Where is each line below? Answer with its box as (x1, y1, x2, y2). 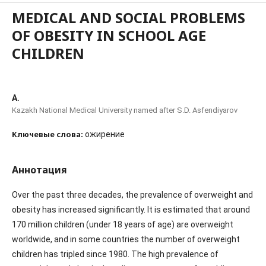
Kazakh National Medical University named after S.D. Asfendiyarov (12, 106, 237, 115)
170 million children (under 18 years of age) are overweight (12, 220, 233, 229)
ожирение (85, 129, 125, 139)
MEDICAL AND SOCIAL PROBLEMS (12, 8, 245, 27)
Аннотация (12, 163, 67, 176)
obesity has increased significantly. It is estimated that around (12, 205, 250, 214)
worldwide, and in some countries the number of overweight (12, 235, 240, 244)
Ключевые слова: (12, 129, 85, 140)
